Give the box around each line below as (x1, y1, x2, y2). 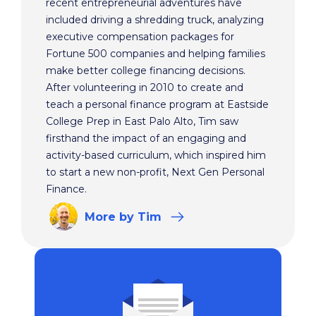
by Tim (119, 209, 165, 224)
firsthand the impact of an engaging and (46, 132, 246, 145)
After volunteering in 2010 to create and (46, 81, 243, 95)
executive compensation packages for (46, 30, 234, 44)
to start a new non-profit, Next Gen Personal (46, 166, 265, 179)
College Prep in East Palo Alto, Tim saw (46, 115, 238, 128)
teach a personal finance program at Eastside (46, 98, 269, 111)
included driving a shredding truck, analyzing (46, 13, 264, 27)
